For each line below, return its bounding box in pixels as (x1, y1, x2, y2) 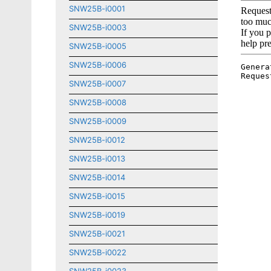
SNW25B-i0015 (69, 191, 125, 201)
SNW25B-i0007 (69, 79, 126, 88)
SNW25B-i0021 (69, 229, 125, 238)
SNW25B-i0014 (69, 172, 125, 182)
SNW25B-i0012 (69, 135, 125, 145)
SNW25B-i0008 (69, 97, 126, 107)
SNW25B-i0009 (69, 116, 126, 126)
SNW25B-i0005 (69, 41, 126, 51)
